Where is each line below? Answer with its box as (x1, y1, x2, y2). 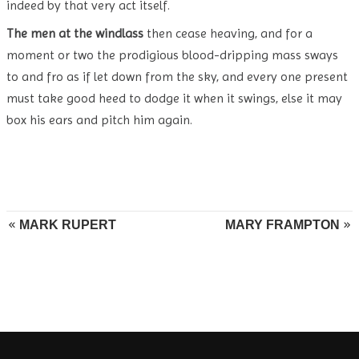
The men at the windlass (6, 26, 143, 41)
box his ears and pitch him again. (6, 112, 192, 127)
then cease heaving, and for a (143, 26, 313, 41)
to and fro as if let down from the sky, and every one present (6, 69, 348, 84)
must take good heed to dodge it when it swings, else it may (6, 91, 342, 106)
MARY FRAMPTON (225, 218, 340, 232)
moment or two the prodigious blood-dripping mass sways (6, 47, 338, 63)
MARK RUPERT (19, 218, 116, 232)
